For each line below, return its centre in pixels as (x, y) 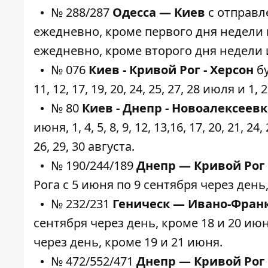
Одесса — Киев (159, 12)
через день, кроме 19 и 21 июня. (128, 242)
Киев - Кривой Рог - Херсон (171, 70)
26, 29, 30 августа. (84, 146)
